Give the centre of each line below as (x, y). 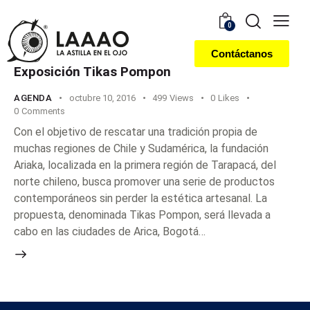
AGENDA (33, 98)
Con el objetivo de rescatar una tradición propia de (136, 132)
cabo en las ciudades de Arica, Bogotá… (110, 232)
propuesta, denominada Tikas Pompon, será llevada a (142, 215)
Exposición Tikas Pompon (92, 71)
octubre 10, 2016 (103, 98)
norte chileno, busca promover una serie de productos (144, 182)
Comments (43, 111)
